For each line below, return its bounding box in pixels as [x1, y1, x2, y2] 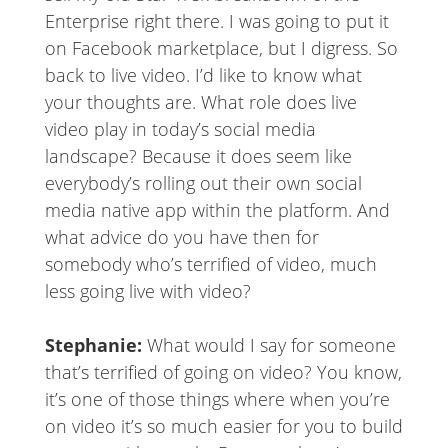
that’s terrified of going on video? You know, [44, 360, 402, 385]
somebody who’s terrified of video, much [44, 252, 377, 277]
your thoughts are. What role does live [44, 90, 357, 115]
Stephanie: [44, 333, 147, 358]
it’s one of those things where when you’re [44, 387, 390, 412]
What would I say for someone [146, 333, 396, 358]
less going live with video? [44, 279, 251, 304]
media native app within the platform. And [44, 198, 390, 223]
